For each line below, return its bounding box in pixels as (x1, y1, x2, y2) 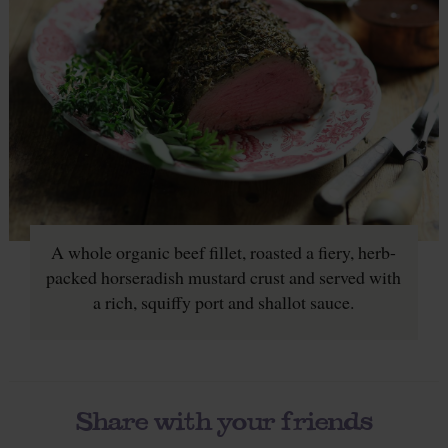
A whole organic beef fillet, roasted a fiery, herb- (51, 239, 397, 264)
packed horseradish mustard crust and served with (46, 264, 402, 289)
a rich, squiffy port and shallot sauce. (93, 289, 355, 314)
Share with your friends (75, 401, 373, 438)
